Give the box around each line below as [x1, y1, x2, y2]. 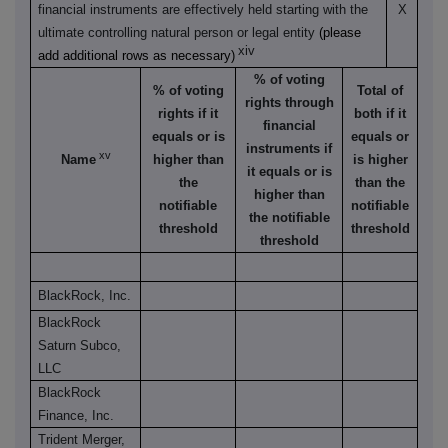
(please [319, 25, 362, 41]
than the [355, 175, 405, 191]
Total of [357, 83, 403, 99]
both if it [354, 106, 406, 122]
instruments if [246, 141, 332, 157]
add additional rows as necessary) [38, 48, 236, 64]
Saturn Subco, [38, 338, 122, 354]
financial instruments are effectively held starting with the [38, 2, 369, 18]
